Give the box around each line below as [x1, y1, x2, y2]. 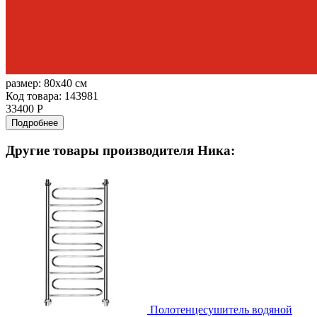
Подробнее [11, 117, 58, 128]
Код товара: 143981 [6, 89, 98, 102]
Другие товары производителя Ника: [6, 143, 235, 158]
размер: [6, 76, 44, 89]
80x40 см [44, 76, 87, 89]
